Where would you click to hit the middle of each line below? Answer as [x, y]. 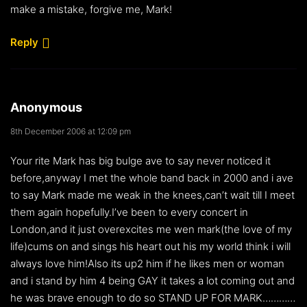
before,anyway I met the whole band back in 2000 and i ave [152, 177]
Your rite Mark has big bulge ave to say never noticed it [140, 160]
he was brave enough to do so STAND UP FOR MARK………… [153, 297]
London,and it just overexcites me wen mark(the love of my [151, 229]
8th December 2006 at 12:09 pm [71, 131]
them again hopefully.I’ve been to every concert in [129, 212]
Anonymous [46, 107]
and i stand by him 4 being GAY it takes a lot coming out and [152, 280]
